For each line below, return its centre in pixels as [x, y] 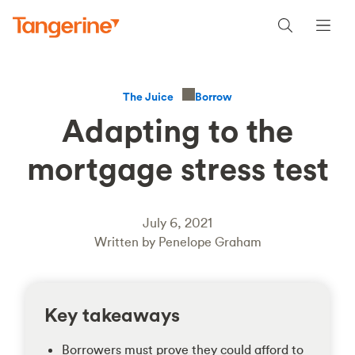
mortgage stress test [177, 168]
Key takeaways [112, 315]
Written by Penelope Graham [177, 242]
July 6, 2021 [177, 223]
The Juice [148, 97]
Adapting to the [177, 130]
